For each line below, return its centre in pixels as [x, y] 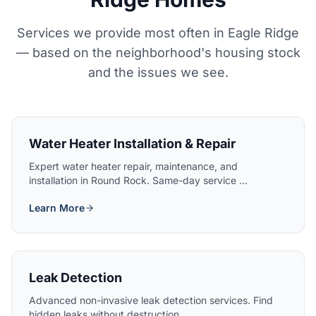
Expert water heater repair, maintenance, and [133, 166]
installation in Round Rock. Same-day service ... [138, 180]
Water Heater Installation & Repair [132, 144]
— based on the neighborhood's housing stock [158, 53]
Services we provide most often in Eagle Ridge [158, 33]
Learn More [57, 208]
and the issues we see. [158, 72]
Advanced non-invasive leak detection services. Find [151, 300]
